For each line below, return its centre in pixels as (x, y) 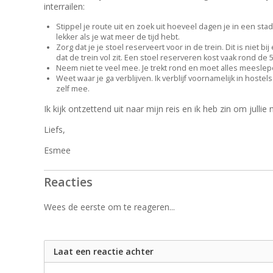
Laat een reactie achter (104, 252)
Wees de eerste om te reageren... (109, 207)
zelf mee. (73, 89)
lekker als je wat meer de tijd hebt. (118, 37)
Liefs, (55, 130)
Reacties (68, 182)
